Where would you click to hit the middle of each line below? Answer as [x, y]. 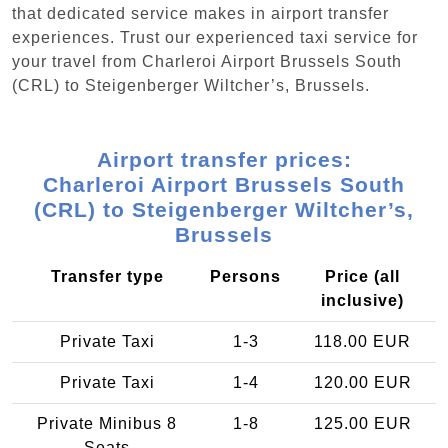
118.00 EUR [362, 341]
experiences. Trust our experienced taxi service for [215, 37]
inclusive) [362, 300]
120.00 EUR [362, 382]
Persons [245, 276]
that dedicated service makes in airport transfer [200, 13]
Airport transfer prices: [224, 159]
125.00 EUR [362, 423]
